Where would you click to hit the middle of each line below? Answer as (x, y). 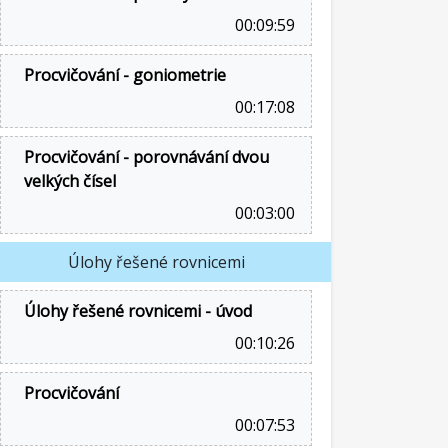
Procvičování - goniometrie (125, 75)
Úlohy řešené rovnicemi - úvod (138, 311)
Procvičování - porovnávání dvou (146, 157)
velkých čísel (70, 181)
